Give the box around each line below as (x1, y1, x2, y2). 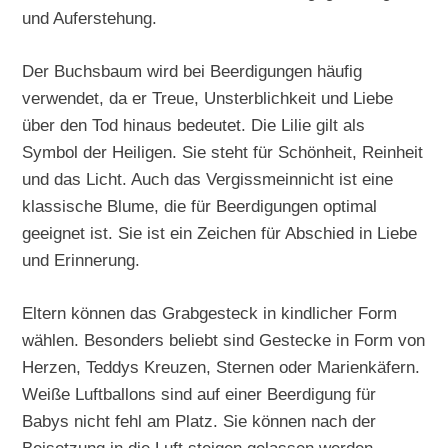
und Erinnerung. (22, 249, 141, 270)
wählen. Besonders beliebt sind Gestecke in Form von (22, 329, 426, 350)
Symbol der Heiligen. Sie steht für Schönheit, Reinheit (22, 141, 424, 162)
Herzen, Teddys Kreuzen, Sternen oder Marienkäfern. (22, 356, 421, 377)
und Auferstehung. (22, 7, 158, 28)
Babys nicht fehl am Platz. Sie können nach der (22, 410, 377, 431)
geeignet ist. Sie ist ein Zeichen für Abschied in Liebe (22, 222, 418, 243)
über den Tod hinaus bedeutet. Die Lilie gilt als (22, 114, 366, 135)
